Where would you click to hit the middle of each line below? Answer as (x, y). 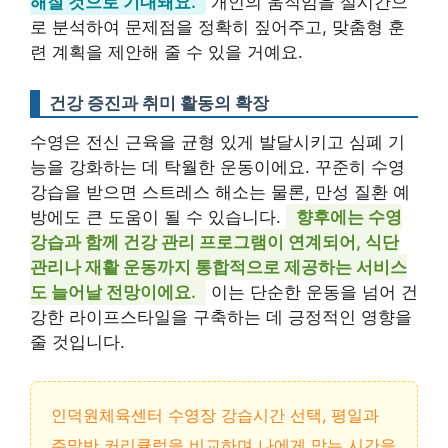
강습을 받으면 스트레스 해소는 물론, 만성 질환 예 (220, 192)
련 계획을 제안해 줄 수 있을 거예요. (166, 51)
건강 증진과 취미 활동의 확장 (159, 103)
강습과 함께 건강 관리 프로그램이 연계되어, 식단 (214, 242)
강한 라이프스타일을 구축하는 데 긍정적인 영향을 (221, 317)
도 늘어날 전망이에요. (113, 292)
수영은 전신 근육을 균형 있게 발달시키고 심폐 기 (217, 142)
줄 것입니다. (77, 342)
